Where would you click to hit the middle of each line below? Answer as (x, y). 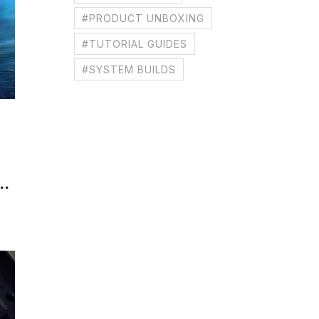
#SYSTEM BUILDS (129, 69)
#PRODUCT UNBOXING (143, 18)
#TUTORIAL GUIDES (135, 44)
